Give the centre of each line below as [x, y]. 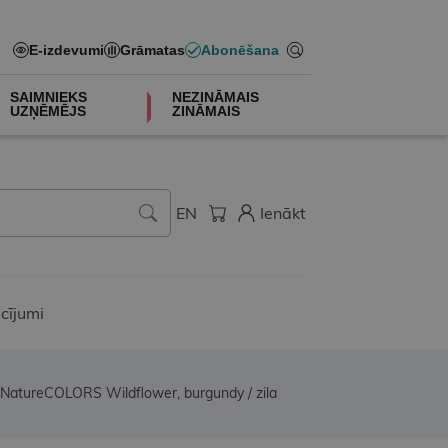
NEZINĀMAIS [216, 97]
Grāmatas [152, 49]
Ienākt [283, 213]
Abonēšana [239, 49]
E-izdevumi [66, 49]
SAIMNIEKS [48, 97]
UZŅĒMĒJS [47, 111]
